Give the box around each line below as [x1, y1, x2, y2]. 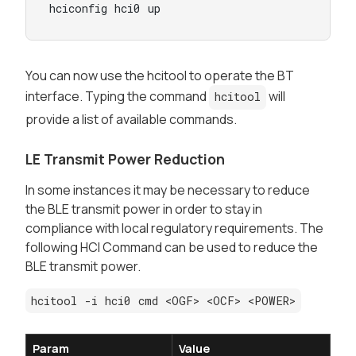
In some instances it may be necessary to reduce [25, 180, 310, 199]
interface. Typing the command [25, 87, 209, 105]
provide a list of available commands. [25, 110, 237, 128]
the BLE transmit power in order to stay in [25, 199, 262, 218]
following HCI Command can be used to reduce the [25, 238, 318, 256]
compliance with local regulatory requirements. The [25, 219, 323, 237]
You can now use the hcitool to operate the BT [25, 66, 294, 84]
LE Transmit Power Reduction [25, 149, 225, 168]
